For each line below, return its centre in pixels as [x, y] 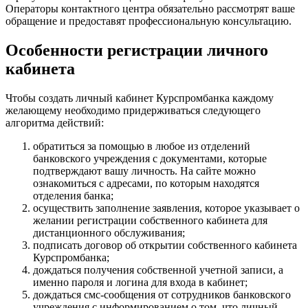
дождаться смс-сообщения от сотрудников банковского [162, 295]
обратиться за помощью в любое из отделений [142, 146]
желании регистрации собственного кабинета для [150, 220]
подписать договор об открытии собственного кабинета [165, 245]
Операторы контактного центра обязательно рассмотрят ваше [150, 9]
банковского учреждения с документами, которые [150, 158]
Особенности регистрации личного [137, 51]
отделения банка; [73, 196]
